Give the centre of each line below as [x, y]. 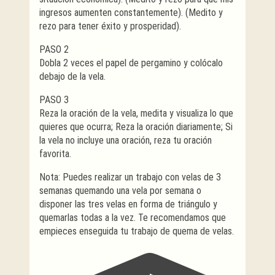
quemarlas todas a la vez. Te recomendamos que [133, 217]
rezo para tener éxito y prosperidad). [110, 26]
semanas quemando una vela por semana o [120, 190]
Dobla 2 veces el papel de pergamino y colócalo [131, 63]
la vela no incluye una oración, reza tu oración [126, 140]
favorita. [55, 153]
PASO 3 [54, 99]
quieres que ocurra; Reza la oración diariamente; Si [136, 126]
